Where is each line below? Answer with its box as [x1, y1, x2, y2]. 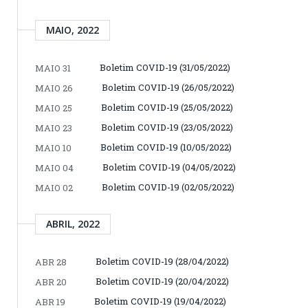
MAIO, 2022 [46, 23, 99, 36]
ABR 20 [35, 275, 67, 288]
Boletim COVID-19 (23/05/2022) [101, 120, 233, 133]
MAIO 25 [35, 101, 72, 114]
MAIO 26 [35, 81, 73, 94]
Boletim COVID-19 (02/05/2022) [102, 180, 234, 193]
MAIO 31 [35, 61, 71, 74]
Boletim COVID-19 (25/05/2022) [101, 100, 233, 113]
